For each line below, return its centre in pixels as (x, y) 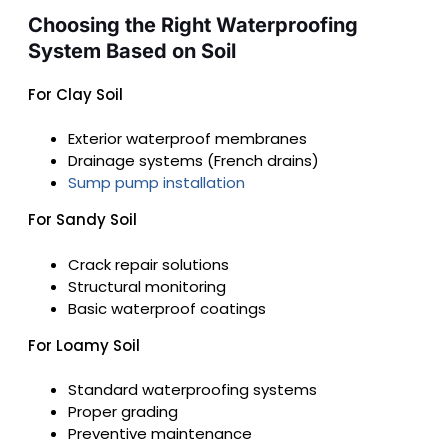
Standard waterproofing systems (192, 390)
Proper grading (123, 412)
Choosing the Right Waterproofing (193, 24)
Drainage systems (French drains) (193, 161)
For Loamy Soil (84, 345)
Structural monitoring (147, 286)
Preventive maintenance (160, 434)
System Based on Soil (132, 50)
